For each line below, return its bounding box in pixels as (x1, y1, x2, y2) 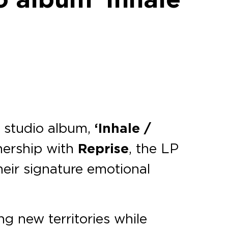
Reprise (78, 140, 129, 158)
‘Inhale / (95, 120, 152, 137)
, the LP (129, 140, 179, 157)
